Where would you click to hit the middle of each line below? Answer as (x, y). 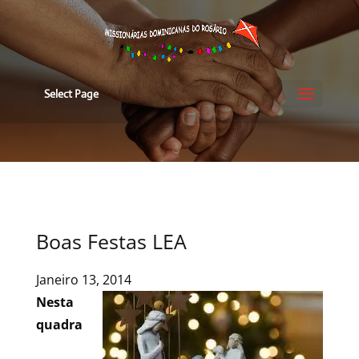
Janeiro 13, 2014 (83, 280)
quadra (59, 325)
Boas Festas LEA (111, 241)
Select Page (71, 94)
